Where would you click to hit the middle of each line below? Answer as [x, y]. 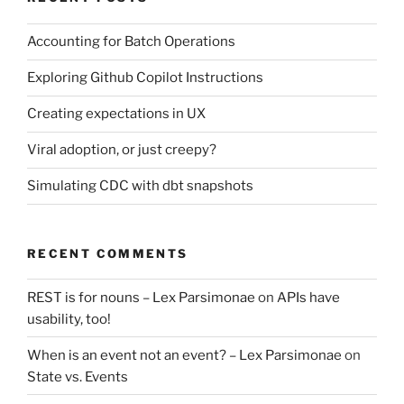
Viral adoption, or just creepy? [122, 150]
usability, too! [69, 319]
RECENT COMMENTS [108, 253]
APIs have [308, 297]
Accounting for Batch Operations [131, 42]
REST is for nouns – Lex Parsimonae [141, 297]
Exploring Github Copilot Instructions [145, 78]
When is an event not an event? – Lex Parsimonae [184, 355]
